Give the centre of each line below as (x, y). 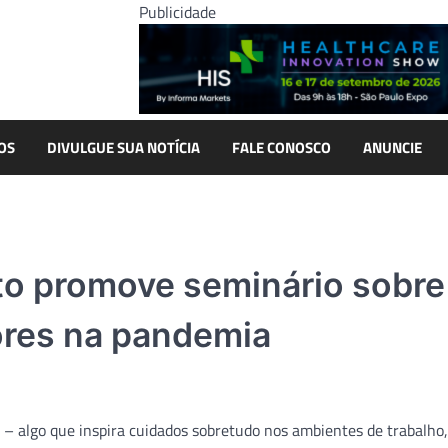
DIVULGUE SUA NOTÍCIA (123, 147)
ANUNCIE (392, 147)
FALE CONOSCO (281, 147)
